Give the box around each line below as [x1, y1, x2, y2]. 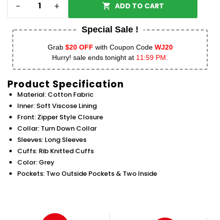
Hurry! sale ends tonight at [52, 54, 136, 62]
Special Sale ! [82, 25, 138, 35]
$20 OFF [65, 43, 93, 52]
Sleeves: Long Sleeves [17, 135, 86, 145]
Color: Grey [17, 158, 55, 167]
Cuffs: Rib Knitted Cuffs [17, 146, 94, 156]
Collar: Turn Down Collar [17, 124, 97, 134]
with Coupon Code [93, 43, 155, 52]
